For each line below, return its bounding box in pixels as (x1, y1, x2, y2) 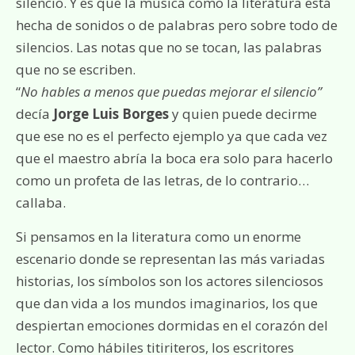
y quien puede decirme (169, 105, 317, 123)
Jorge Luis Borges (53, 105, 169, 123)
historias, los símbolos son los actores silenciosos (16, 272, 323, 290)
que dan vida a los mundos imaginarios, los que (16, 294, 318, 312)
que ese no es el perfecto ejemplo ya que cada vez (16, 127, 327, 145)
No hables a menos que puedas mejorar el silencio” (21, 82, 322, 101)
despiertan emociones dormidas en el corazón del (16, 316, 328, 334)
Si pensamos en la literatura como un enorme (16, 227, 301, 246)
